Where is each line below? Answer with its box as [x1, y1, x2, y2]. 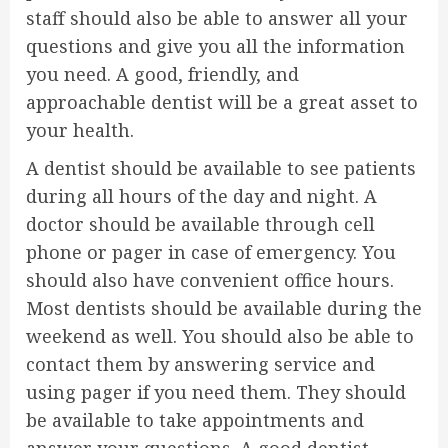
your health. [26, 118, 134, 142]
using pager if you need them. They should [26, 380, 406, 404]
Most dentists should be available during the [26, 296, 422, 320]
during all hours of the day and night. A [26, 184, 377, 208]
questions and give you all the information [26, 34, 405, 58]
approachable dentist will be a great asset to [26, 90, 418, 114]
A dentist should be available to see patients [26, 156, 416, 180]
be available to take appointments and [26, 408, 364, 432]
